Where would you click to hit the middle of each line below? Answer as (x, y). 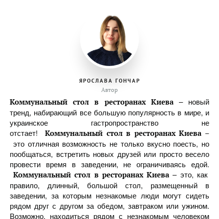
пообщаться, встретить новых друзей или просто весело (109, 154)
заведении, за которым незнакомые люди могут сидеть (109, 195)
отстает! (28, 133)
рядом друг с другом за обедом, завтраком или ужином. (109, 206)
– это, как (190, 174)
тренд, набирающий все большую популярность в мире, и (109, 112)
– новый (191, 101)
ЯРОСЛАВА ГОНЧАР (109, 81)
